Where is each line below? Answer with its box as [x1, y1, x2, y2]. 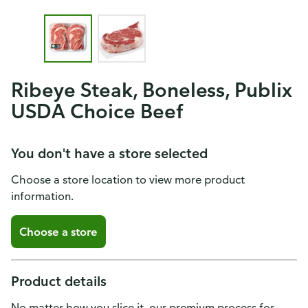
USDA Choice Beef [11, 98, 183, 123]
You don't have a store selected [11, 144, 208, 162]
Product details [11, 272, 107, 289]
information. [11, 189, 74, 203]
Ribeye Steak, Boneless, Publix [11, 77, 293, 102]
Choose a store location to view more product [11, 173, 245, 186]
